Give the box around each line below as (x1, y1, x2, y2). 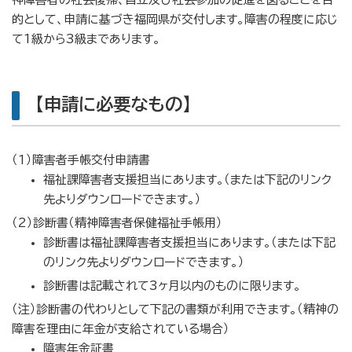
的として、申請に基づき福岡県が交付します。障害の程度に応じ (12, 13, 338, 25)
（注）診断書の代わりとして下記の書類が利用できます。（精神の (12, 303, 339, 315)
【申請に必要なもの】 (35, 95, 191, 113)
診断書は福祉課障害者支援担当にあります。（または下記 (43, 236, 335, 248)
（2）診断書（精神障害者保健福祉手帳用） (12, 217, 222, 229)
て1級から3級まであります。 (12, 33, 160, 45)
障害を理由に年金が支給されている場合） (12, 323, 229, 335)
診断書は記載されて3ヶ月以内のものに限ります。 (43, 280, 301, 291)
